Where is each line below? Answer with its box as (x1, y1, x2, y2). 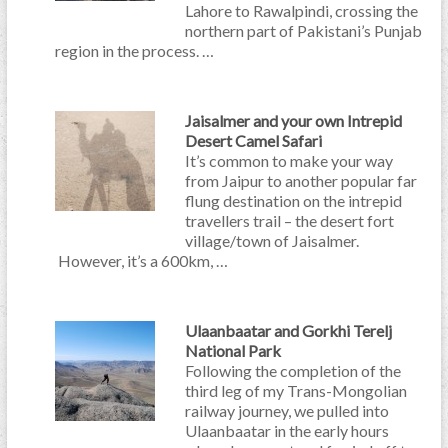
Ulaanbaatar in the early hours (184, 421, 389, 440)
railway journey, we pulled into (184, 401, 389, 420)
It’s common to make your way (184, 151, 393, 170)
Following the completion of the (184, 361, 401, 380)
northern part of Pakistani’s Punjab (184, 21, 422, 40)
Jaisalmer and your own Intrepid (184, 111, 402, 130)
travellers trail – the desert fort (184, 211, 394, 230)
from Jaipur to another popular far (184, 171, 417, 190)
